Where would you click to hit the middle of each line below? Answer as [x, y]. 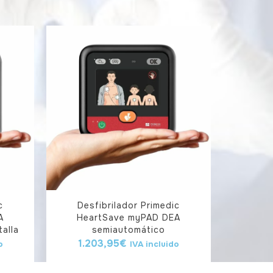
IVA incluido [154, 244]
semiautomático [129, 230]
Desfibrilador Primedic [129, 206]
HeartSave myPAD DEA [129, 218]
